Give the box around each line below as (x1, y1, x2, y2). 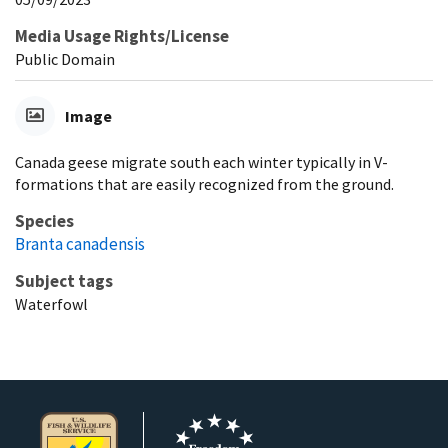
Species (15, 209, 74, 232)
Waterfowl (15, 293, 88, 314)
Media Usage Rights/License (15, 24, 229, 47)
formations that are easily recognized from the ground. (15, 173, 394, 194)
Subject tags (15, 269, 113, 292)
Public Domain (15, 48, 115, 69)
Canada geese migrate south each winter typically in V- (15, 151, 388, 172)
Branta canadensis (15, 232, 145, 255)
